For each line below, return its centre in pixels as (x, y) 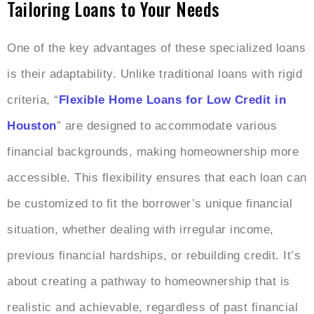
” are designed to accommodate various (166, 125)
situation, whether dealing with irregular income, (141, 229)
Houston (32, 125)
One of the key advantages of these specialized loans (156, 48)
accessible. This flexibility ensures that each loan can (157, 177)
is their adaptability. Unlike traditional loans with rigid (155, 74)
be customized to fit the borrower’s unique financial (150, 203)
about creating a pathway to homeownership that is (149, 281)
